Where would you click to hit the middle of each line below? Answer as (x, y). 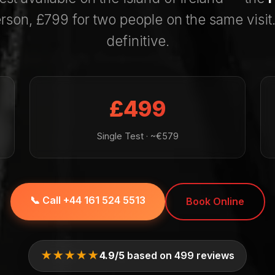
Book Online (215, 201)
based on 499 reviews (179, 256)
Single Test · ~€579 (137, 136)
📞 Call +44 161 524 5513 (87, 200)
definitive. (137, 41)
